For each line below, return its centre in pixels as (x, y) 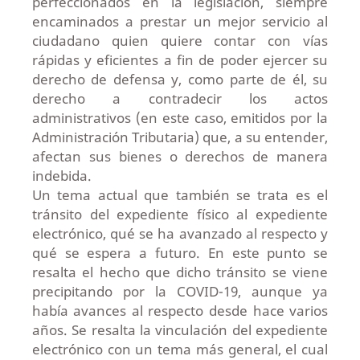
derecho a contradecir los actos (180, 99)
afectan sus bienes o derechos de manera (180, 157)
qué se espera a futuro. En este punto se (180, 253)
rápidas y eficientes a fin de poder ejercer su (180, 60)
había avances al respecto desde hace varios (180, 311)
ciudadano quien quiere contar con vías (180, 41)
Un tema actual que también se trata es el (180, 195)
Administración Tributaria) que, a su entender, (180, 137)
